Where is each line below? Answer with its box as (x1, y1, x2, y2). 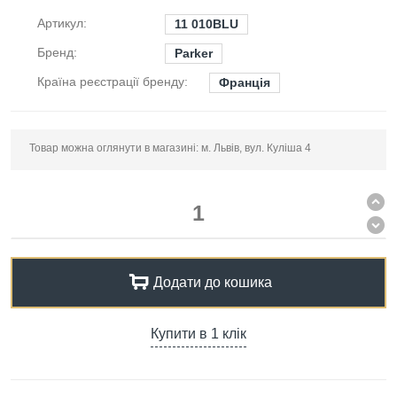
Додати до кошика (153, 275, 272, 290)
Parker (175, 46, 213, 60)
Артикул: (37, 16, 87, 30)
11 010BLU (175, 17, 238, 31)
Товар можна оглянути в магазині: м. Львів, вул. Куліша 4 (29, 142, 311, 154)
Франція (219, 75, 270, 90)
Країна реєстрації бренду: (37, 74, 188, 89)
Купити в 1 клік (151, 325, 246, 341)
